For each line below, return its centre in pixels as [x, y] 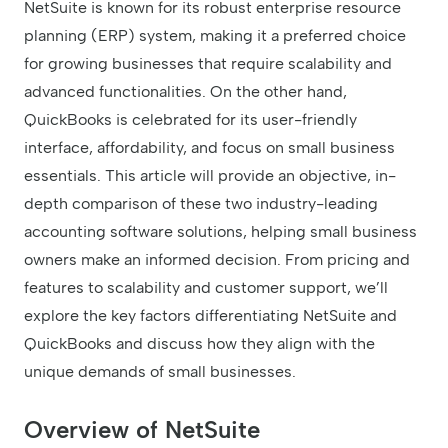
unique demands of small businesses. [160, 371]
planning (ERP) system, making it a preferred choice [215, 35]
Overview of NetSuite [142, 429]
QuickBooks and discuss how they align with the [199, 343]
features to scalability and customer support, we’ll [206, 287]
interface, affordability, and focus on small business [209, 147]
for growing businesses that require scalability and [208, 63]
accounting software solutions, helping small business [220, 231]
